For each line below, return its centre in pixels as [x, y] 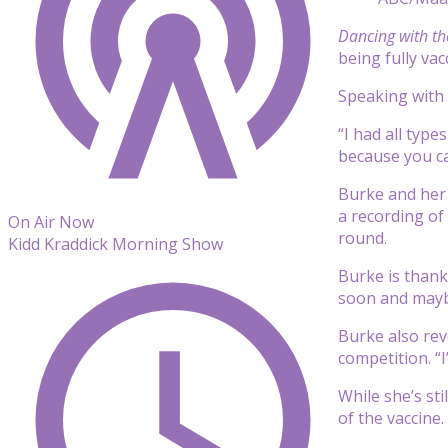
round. [362, 237]
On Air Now [51, 222]
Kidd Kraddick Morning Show [115, 244]
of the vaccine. [391, 417]
